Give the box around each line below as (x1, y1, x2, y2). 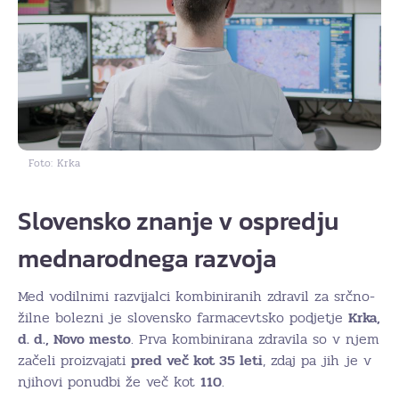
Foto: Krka (28, 155, 80, 171)
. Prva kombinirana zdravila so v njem (131, 328, 379, 350)
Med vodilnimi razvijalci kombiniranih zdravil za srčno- (18, 285, 375, 307)
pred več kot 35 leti (131, 349, 263, 371)
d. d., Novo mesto (18, 328, 131, 350)
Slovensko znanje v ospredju (18, 202, 338, 240)
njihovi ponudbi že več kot (18, 370, 200, 393)
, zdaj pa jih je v (263, 349, 371, 371)
